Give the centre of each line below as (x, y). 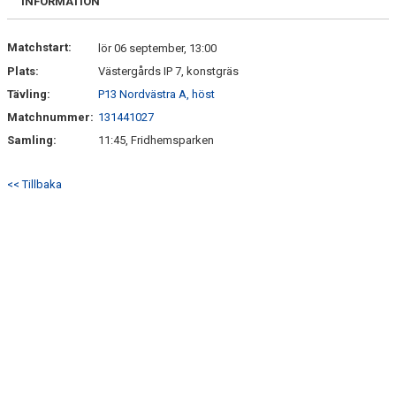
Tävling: (29, 94)
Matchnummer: (52, 117)
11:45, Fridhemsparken (156, 140)
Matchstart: (39, 47)
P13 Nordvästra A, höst (156, 94)
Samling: (32, 140)
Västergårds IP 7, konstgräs (168, 71)
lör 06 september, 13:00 (157, 48)
